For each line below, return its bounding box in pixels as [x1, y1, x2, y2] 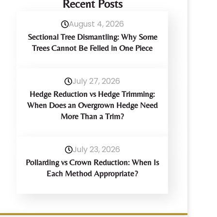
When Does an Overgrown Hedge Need [27, 100, 158, 110]
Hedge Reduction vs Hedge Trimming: [30, 89, 155, 99]
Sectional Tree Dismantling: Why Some [27, 32, 157, 42]
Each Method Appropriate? [46, 169, 139, 179]
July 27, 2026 [72, 76, 121, 87]
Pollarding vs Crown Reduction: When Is [26, 157, 159, 168]
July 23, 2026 [72, 144, 120, 155]
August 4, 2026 [68, 18, 124, 30]
